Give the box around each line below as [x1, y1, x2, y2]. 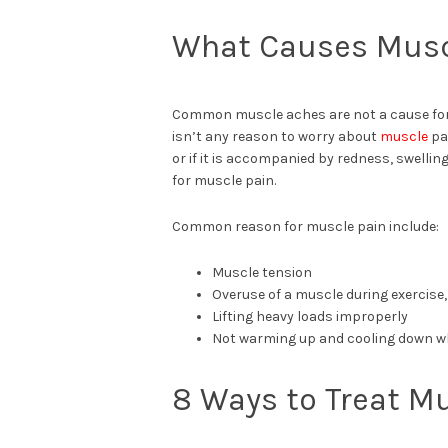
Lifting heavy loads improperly [212, 307, 408, 325]
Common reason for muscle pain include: [172, 217, 439, 235]
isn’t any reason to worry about [172, 127, 380, 145]
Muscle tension [212, 263, 312, 281]
